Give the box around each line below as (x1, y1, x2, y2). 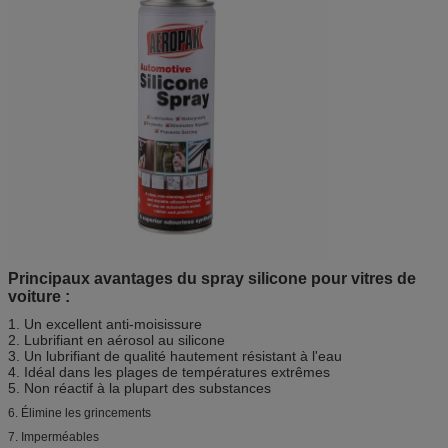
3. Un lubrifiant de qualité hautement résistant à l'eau (8, 347, 342, 364)
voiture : (8, 287, 70, 305)
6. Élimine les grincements (8, 405, 151, 420)
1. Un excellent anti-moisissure (8, 315, 202, 332)
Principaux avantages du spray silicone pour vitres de (8, 269, 416, 287)
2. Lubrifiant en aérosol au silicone (8, 331, 225, 348)
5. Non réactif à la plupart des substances (8, 379, 271, 396)
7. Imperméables (8, 429, 99, 444)
